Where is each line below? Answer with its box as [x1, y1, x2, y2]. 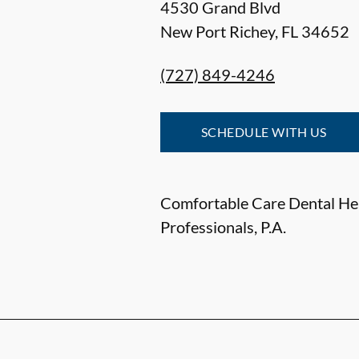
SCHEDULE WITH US [201, 124, 327, 139]
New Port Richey [160, 22, 275, 41]
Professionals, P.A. [160, 217, 286, 236]
